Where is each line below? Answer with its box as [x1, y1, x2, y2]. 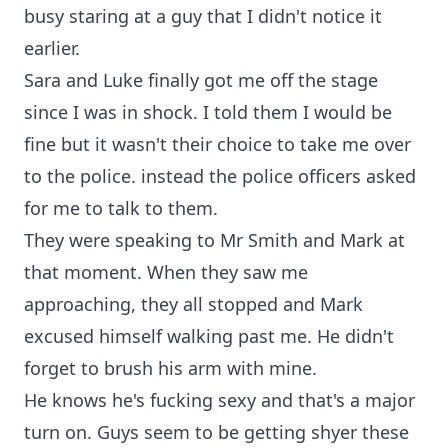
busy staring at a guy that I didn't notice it [24, 4, 382, 28]
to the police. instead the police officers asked [24, 164, 416, 188]
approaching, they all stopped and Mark [24, 292, 363, 316]
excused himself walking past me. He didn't [24, 324, 394, 348]
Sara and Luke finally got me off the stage [24, 68, 378, 92]
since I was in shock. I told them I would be [24, 100, 392, 124]
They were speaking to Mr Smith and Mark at [24, 228, 405, 252]
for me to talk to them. [24, 196, 218, 220]
